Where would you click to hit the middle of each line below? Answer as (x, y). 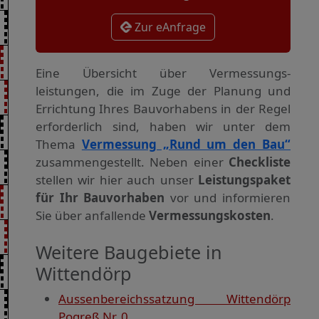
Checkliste (260, 162)
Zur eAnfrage (169, 27)
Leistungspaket (244, 180)
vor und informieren (228, 198)
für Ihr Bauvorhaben (100, 198)
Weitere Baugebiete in (129, 252)
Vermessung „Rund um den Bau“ (186, 145)
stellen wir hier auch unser (117, 180)
